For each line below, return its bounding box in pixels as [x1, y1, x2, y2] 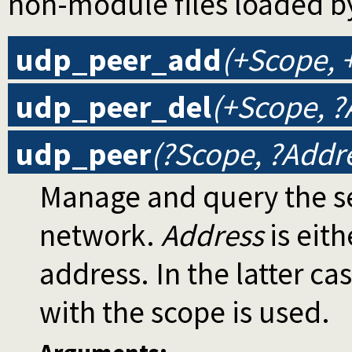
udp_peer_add [16, 40, 222, 80]
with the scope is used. [39, 293, 330, 332]
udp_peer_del [16, 87, 211, 127]
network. [39, 216, 161, 255]
